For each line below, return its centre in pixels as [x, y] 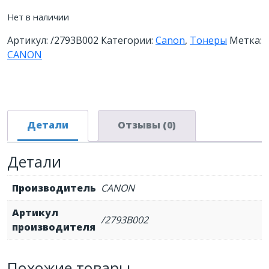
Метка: [246, 40]
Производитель [54, 188]
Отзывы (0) [147, 125]
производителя [54, 227]
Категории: [128, 40]
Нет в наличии [38, 17]
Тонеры [208, 40]
